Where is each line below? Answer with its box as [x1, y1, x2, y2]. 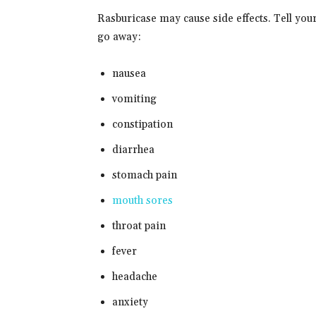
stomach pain [112, 169, 177, 182]
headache [112, 270, 157, 284]
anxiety [112, 296, 148, 309]
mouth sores [112, 194, 173, 207]
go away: [97, 30, 141, 44]
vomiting [112, 92, 157, 106]
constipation [112, 118, 173, 131]
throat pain [112, 219, 166, 233]
